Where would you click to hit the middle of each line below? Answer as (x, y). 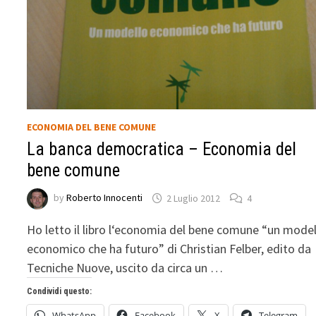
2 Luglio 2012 (194, 198)
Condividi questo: (60, 292)
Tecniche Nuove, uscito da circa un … (125, 268)
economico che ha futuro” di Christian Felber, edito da (169, 249)
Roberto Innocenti (105, 198)
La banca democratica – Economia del (162, 150)
